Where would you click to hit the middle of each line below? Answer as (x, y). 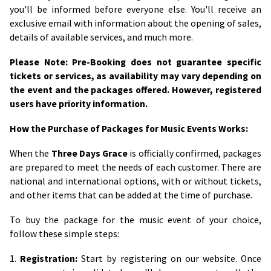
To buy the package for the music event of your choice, (135, 220)
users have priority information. (79, 104)
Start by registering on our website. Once (169, 259)
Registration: (49, 259)
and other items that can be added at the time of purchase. (131, 195)
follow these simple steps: (64, 234)
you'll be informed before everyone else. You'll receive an (135, 10)
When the (31, 154)
